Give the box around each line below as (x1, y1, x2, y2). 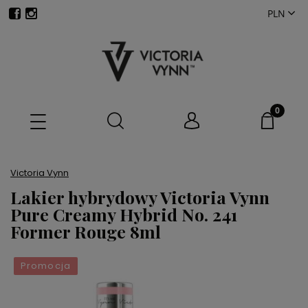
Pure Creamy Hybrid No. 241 (10, 203, 237, 226)
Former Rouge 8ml (10, 220, 161, 243)
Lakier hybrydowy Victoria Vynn (10, 186, 269, 209)
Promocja (21, 259, 71, 273)
